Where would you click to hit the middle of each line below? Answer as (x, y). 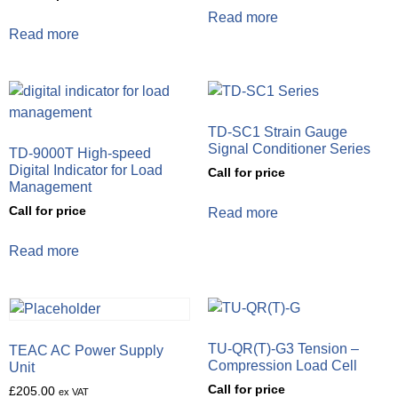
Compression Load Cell (283, 365)
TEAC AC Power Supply (86, 350)
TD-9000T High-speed (80, 153)
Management (50, 187)
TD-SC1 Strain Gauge (278, 131)
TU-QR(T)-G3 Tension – (283, 348)
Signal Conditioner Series (289, 148)
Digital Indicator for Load (86, 170)
